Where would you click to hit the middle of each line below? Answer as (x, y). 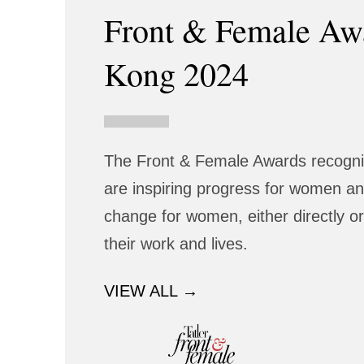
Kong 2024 (176, 74)
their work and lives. (176, 244)
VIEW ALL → (151, 291)
